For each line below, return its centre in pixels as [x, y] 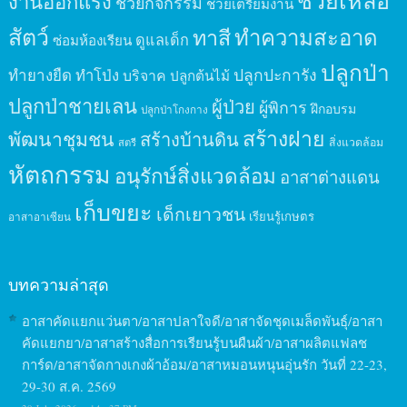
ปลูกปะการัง [275, 75]
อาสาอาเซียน [39, 217]
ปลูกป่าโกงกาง [174, 110]
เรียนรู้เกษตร [281, 217]
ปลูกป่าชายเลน [72, 106]
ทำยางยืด [40, 75]
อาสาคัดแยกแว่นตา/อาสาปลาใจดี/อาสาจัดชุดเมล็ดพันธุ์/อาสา [202, 321]
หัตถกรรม [59, 174]
